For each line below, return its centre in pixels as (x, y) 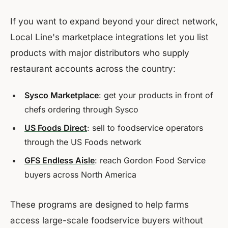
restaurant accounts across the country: (93, 69)
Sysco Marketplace (62, 95)
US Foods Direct (56, 128)
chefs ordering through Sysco (81, 110)
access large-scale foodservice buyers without (107, 221)
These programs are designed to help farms (99, 205)
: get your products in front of (156, 95)
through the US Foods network (83, 142)
